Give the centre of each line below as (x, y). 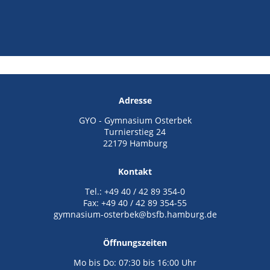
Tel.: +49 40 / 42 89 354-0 (135, 191)
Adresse (135, 100)
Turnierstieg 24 (135, 131)
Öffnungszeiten (135, 242)
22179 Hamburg (135, 143)
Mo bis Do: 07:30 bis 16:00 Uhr (135, 262)
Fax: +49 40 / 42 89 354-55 (135, 202)
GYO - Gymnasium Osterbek (135, 120)
